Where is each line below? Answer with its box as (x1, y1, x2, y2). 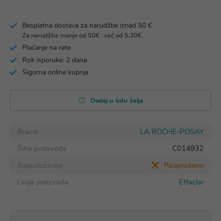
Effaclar (179, 177, 204, 187)
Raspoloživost (17, 160, 63, 170)
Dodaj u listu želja (90, 96, 143, 105)
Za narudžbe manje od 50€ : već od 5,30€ (22, 31, 142, 39)
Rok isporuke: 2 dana (22, 55, 87, 65)
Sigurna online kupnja (22, 68, 88, 77)
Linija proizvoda (17, 177, 69, 187)
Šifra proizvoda (17, 144, 67, 153)
